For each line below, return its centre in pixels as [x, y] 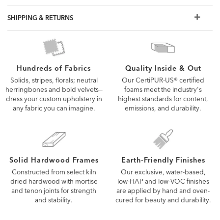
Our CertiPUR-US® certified [163, 80]
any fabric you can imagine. [54, 108]
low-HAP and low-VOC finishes [163, 181]
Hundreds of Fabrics [54, 69]
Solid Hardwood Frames [54, 160]
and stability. [54, 200]
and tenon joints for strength [54, 190]
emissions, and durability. [163, 108]
